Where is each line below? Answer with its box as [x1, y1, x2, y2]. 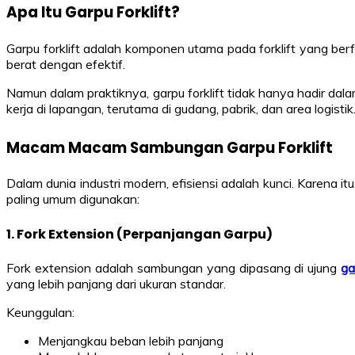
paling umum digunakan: [6, 191, 139, 208]
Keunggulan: [6, 303, 74, 320]
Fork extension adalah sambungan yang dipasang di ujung [6, 259, 342, 276]
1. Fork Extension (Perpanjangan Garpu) [6, 225, 273, 244]
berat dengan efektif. [6, 55, 125, 72]
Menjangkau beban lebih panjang [38, 332, 223, 349]
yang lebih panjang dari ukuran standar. [6, 275, 226, 292]
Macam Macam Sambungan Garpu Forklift [6, 136, 333, 158]
